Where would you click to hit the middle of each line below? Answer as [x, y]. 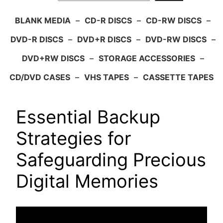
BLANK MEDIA [43, 21]
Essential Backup [88, 117]
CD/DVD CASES [40, 77]
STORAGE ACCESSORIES [147, 58]
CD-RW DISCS [174, 21]
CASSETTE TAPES [178, 77]
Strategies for [73, 139]
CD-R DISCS [108, 21]
